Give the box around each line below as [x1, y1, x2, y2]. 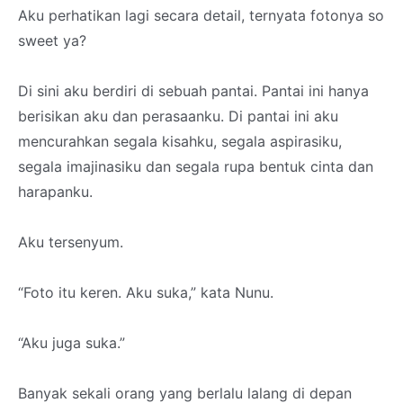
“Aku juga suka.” [18, 334, 125, 352]
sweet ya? [18, 31, 86, 49]
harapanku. [18, 183, 93, 201]
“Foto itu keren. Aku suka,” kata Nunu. [18, 283, 273, 301]
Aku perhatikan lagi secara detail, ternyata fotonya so [18, 6, 384, 24]
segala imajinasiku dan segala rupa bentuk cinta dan [18, 157, 373, 175]
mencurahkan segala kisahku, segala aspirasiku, [18, 132, 342, 150]
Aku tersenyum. [18, 233, 123, 251]
